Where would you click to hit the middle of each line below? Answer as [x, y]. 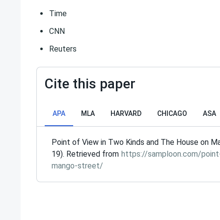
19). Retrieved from [86, 154]
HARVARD [126, 113]
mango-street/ [77, 166]
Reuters [63, 49]
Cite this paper [90, 84]
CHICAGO [172, 113]
